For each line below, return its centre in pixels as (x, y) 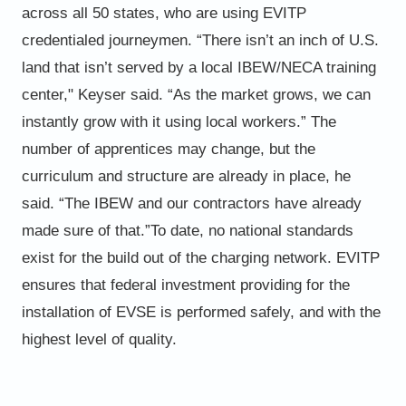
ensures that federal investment (130, 285)
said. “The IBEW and (92, 203)
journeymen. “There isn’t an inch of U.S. (243, 40)
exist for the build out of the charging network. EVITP (200, 257)
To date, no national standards (251, 230)
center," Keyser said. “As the (121, 94)
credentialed (65, 40)
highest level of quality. (99, 339)
